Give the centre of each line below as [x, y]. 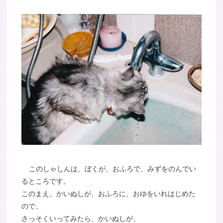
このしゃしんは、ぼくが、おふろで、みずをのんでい [112, 169]
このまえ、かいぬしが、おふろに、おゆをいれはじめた [109, 194]
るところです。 [46, 181]
